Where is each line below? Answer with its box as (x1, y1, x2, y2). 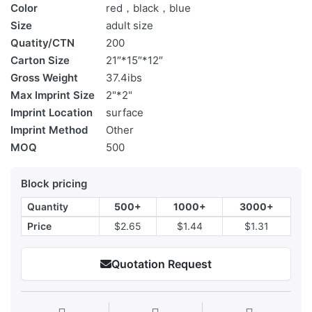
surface (106, 106, 143, 120)
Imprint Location (10, 106, 93, 120)
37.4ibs (106, 71, 142, 85)
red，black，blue (106, 1, 191, 15)
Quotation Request (111, 257, 212, 272)
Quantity (27, 201, 68, 213)
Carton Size (10, 54, 70, 68)
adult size (106, 19, 153, 33)
